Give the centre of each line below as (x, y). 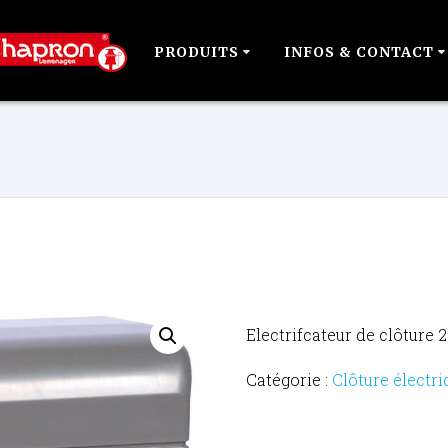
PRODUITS (196, 52)
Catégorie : (288, 379)
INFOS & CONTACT (358, 52)
